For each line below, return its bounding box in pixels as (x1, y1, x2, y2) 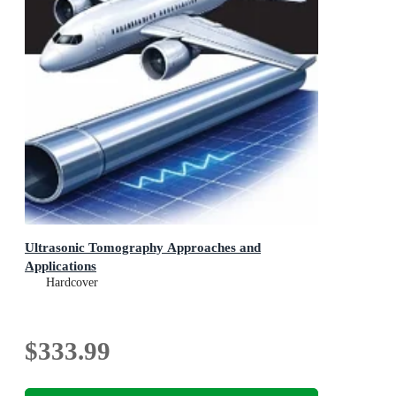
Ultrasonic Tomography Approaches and (25, 239, 261, 255)
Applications (25, 257, 96, 273)
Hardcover (46, 275, 98, 289)
